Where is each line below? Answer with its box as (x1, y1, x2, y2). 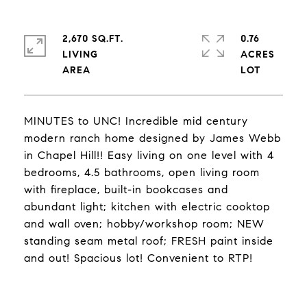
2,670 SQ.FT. (62, 33, 123, 45)
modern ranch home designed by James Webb (24, 132, 281, 145)
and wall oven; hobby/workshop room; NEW (24, 217, 265, 230)
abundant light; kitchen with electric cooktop (24, 200, 270, 213)
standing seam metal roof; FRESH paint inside (24, 234, 273, 247)
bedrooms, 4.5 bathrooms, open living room (24, 166, 260, 179)
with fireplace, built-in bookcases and (24, 183, 228, 196)
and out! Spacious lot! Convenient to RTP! (24, 251, 253, 265)
